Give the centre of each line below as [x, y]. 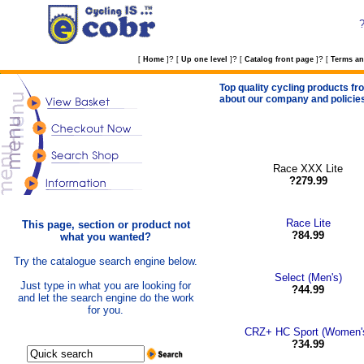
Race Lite [308, 223]
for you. [106, 310]
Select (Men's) [308, 277]
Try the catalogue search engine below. [106, 261]
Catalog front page [279, 59]
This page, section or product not [106, 225]
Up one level [204, 59]
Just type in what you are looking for [106, 286]
